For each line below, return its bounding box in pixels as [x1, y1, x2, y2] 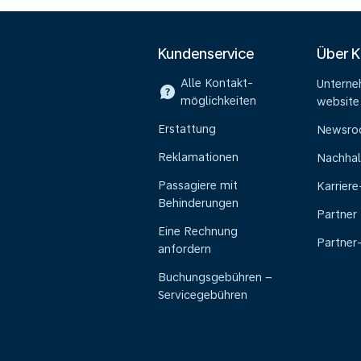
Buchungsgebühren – [158, 271, 272, 284]
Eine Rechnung [158, 225, 238, 238]
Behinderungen [158, 197, 239, 210]
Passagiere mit [158, 179, 238, 192]
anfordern [158, 243, 211, 255]
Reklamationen [158, 151, 239, 164]
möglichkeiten [180, 94, 256, 107]
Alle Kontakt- [180, 77, 253, 89]
